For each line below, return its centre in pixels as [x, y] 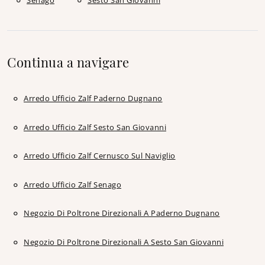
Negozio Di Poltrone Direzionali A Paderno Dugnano [122, 213]
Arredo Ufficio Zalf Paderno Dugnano [93, 98]
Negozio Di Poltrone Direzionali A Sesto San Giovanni [124, 242]
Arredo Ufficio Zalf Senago [72, 184]
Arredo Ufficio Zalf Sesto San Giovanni [95, 127]
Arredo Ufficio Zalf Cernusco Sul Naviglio [100, 156]
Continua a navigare [68, 62]
